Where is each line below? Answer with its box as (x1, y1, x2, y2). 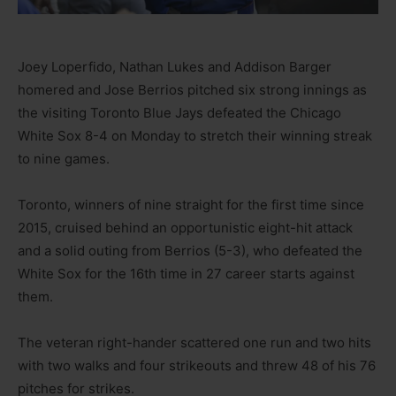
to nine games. (18, 150, 110, 168)
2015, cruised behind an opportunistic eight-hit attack (18, 219, 353, 237)
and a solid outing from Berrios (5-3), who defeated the (18, 242, 362, 260)
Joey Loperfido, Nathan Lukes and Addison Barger (18, 58, 331, 76)
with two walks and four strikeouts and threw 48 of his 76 (18, 357, 376, 375)
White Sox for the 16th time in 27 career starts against (18, 265, 354, 283)
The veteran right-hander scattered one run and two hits (18, 334, 371, 352)
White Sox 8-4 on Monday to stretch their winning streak (18, 127, 372, 145)
